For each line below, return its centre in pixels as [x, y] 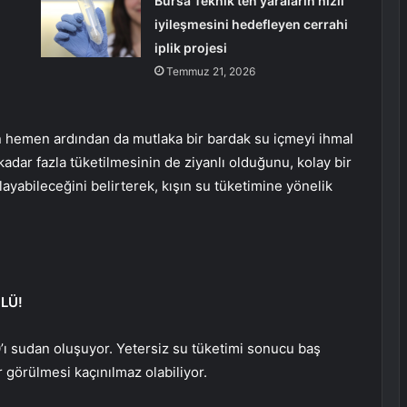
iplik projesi [190, 48]
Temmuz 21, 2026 [210, 72]
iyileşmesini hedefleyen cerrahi [251, 25]
